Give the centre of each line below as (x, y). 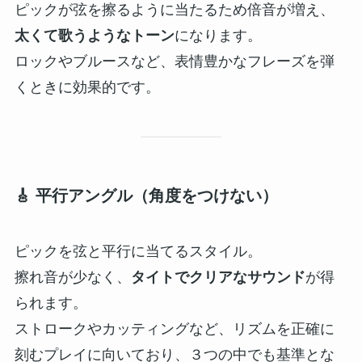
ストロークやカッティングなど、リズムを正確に (174, 329)
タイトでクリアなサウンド (218, 278)
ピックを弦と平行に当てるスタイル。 (138, 252)
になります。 (218, 35)
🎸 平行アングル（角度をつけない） (146, 195)
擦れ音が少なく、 (72, 278)
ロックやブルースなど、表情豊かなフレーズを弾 (174, 61)
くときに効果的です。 (87, 87)
